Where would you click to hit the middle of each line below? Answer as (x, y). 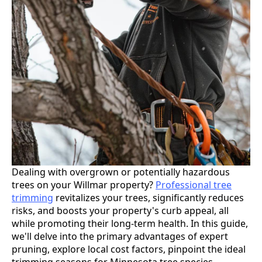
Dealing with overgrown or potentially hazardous (121, 172)
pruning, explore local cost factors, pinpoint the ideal (129, 249)
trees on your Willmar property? (84, 185)
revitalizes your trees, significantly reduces (149, 197)
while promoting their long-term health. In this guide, (130, 223)
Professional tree (194, 185)
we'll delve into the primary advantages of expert (120, 236)
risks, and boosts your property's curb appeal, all (120, 210)
